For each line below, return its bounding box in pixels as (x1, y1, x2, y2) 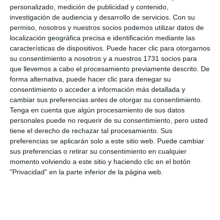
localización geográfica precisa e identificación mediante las (10, 34, 195, 42)
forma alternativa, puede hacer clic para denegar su (10, 75, 171, 83)
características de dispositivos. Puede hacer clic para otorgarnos (10, 44, 210, 53)
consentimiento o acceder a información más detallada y (10, 85, 185, 94)
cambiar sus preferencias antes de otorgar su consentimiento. (10, 96, 202, 104)
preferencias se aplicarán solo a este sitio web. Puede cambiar (10, 137, 204, 145)
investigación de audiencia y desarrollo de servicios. (10, 13, 171, 22)
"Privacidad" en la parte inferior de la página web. (10, 168, 163, 176)
